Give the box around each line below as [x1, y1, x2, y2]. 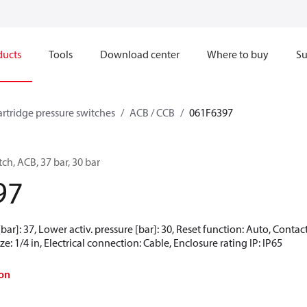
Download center [100, 47, 180, 61]
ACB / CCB [130, 106, 175, 119]
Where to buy [207, 47, 269, 61]
